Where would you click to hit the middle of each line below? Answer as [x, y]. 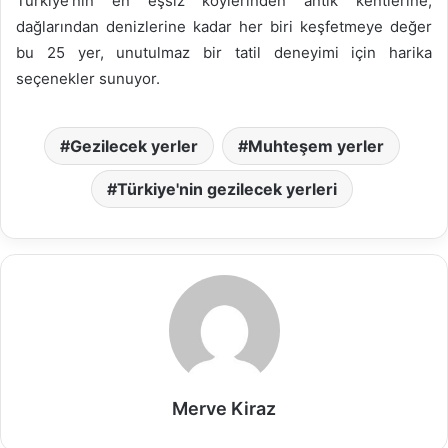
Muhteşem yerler [315, 145]
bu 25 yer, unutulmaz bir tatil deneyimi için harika [224, 52]
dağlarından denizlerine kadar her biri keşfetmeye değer [224, 26]
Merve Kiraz [224, 408]
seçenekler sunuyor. [88, 78]
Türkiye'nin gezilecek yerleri [226, 188]
